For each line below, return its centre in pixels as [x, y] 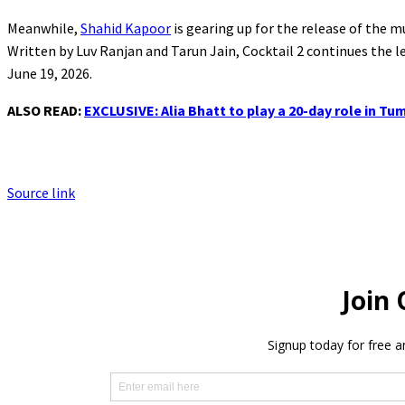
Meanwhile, [44, 28]
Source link [41, 192]
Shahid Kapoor [126, 28]
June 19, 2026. [50, 73]
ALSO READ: [44, 110]
